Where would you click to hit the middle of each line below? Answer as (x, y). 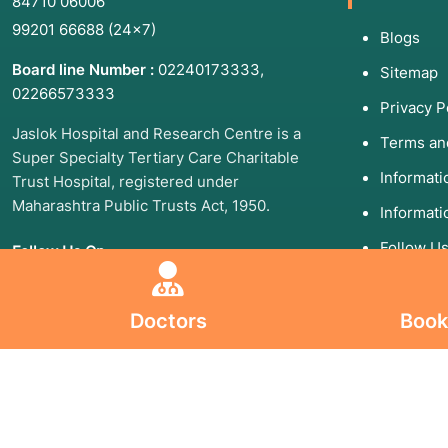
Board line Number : (83, 70)
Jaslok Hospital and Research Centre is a (156, 134)
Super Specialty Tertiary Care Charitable (155, 158)
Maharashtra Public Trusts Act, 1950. (141, 206)
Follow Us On (58, 252)
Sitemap (409, 73)
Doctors (168, 321)
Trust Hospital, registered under (125, 182)
